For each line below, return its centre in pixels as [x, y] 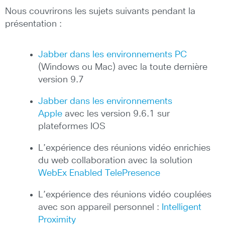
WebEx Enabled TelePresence [99, 174]
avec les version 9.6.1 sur [116, 114]
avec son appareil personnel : [100, 208]
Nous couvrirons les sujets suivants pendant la [100, 12]
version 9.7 [61, 80]
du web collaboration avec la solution [115, 161]
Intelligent [182, 208]
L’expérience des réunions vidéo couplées [125, 195]
